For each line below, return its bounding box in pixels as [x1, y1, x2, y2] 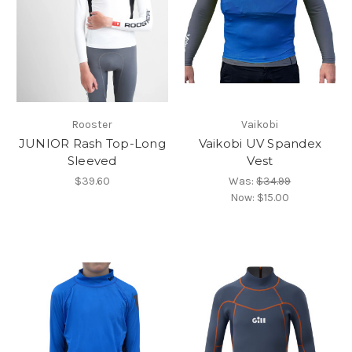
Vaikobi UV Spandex [198, 135, 321, 151]
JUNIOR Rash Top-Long [18, 135, 166, 151]
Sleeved [67, 152, 117, 168]
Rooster [71, 117, 113, 131]
